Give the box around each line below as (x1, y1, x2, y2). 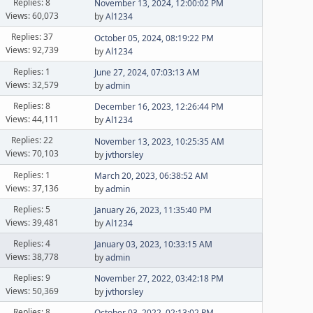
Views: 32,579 (5, 78, 59, 91)
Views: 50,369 (5, 284, 59, 297)
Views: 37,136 (5, 182, 59, 194)
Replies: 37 (10, 31, 53, 43)
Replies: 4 (13, 237, 51, 249)
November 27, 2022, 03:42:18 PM (94, 272, 224, 284)
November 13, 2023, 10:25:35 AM (94, 135, 225, 147)
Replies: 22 (10, 134, 53, 146)
